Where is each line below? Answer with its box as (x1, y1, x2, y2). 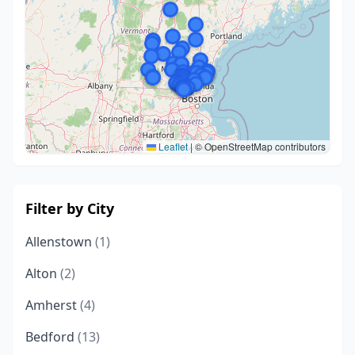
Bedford (25, 328, 78, 345)
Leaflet (156, 139, 188, 153)
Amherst (25, 296, 80, 314)
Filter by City (25, 199, 114, 218)
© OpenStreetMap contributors (193, 139, 326, 153)
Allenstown (25, 233, 95, 250)
